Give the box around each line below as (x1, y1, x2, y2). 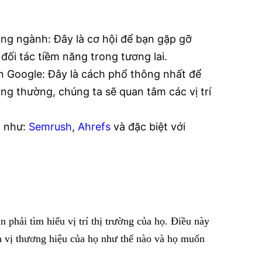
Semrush (29, 120, 72, 133)
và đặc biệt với (111, 120, 185, 133)
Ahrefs (78, 120, 111, 133)
